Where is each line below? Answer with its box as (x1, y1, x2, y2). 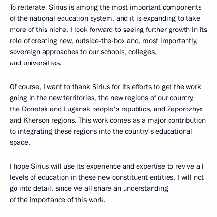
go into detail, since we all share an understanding (10, 184, 168, 194)
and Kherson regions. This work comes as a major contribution (10, 115, 206, 125)
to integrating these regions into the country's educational (10, 126, 192, 137)
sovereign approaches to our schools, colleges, (10, 47, 156, 57)
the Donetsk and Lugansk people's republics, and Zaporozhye (10, 104, 203, 114)
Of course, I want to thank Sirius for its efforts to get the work (10, 82, 201, 92)
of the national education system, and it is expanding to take (10, 14, 200, 24)
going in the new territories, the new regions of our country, (10, 93, 194, 103)
